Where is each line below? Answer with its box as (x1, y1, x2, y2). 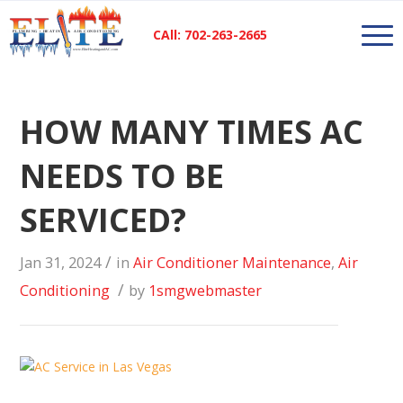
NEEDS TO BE (20, 153, 225, 198)
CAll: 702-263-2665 (153, 26, 268, 44)
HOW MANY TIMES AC (20, 109, 364, 154)
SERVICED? (20, 197, 187, 242)
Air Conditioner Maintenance (133, 252, 332, 273)
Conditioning (20, 280, 111, 300)
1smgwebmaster (148, 280, 263, 300)
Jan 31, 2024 (20, 252, 102, 273)
